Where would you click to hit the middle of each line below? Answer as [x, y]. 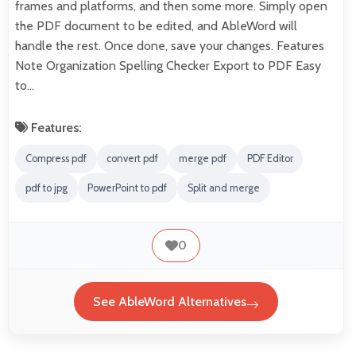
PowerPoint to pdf [128, 188]
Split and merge [223, 188]
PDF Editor [270, 159]
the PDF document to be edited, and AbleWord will [156, 25]
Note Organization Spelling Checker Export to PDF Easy [168, 65]
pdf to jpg [46, 188]
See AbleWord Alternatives [170, 302]
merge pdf [202, 159]
